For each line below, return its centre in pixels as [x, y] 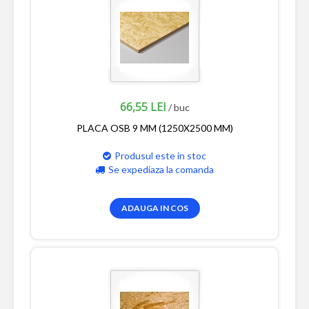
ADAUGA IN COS [154, 208]
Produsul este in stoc [160, 155]
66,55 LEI [143, 107]
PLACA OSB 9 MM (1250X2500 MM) [154, 128]
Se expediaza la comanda [161, 169]
